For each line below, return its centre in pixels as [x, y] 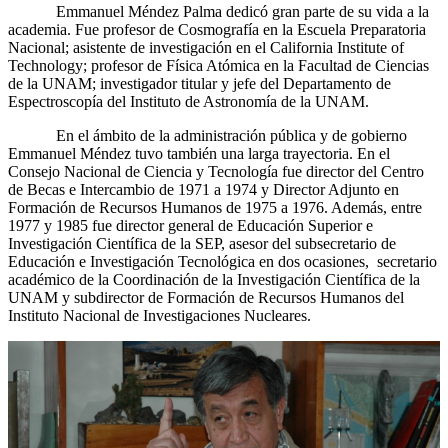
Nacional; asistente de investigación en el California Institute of [206, 47]
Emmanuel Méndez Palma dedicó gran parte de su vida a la [218, 11]
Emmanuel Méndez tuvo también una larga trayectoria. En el [199, 153]
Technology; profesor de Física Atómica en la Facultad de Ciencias [218, 65]
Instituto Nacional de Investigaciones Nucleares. [159, 315]
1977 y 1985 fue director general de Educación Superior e [190, 225]
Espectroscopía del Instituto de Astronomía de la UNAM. [188, 101]
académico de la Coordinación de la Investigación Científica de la [214, 279]
